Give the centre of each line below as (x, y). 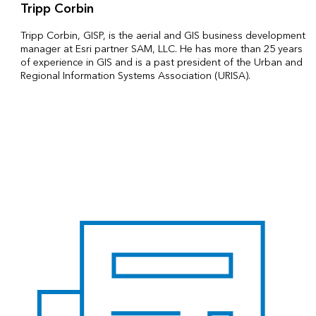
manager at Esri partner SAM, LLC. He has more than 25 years (161, 49)
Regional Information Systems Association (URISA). (135, 75)
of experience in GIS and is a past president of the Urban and (161, 62)
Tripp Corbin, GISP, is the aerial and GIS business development (163, 35)
